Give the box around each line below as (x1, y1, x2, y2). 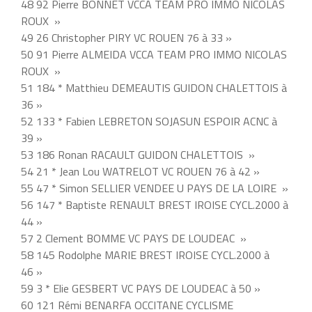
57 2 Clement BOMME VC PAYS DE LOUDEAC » (21, 230, 247, 247)
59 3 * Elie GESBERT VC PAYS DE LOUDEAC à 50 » (21, 280, 260, 297)
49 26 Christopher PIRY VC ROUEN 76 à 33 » (21, 29, 232, 47)
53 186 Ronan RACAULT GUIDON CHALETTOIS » (21, 146, 255, 164)
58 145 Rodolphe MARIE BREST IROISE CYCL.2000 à (21, 247, 270, 264)
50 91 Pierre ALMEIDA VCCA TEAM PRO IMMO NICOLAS (21, 46, 287, 63)
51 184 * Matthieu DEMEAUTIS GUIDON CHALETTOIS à (21, 79, 287, 97)
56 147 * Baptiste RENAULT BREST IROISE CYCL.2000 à (21, 196, 288, 214)
